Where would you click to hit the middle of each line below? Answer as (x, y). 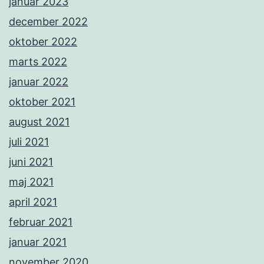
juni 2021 (31, 162)
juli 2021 (29, 142)
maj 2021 (31, 182)
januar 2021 (38, 242)
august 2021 (39, 122)
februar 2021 (41, 222)
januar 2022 (39, 82)
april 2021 (33, 202)
